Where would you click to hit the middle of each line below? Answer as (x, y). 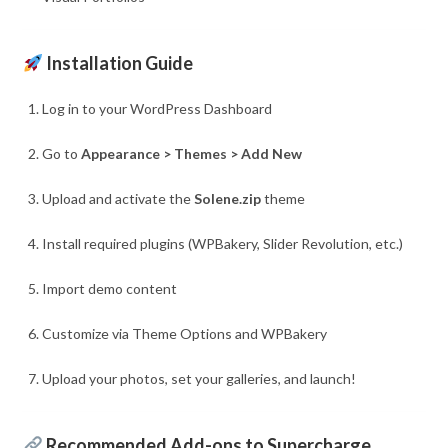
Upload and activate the (118, 198)
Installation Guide (119, 62)
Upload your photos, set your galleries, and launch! (199, 378)
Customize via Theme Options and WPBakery (185, 333)
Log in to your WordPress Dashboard (157, 108)
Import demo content (110, 288)
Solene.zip (228, 198)
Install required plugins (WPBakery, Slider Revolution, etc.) (223, 243)
